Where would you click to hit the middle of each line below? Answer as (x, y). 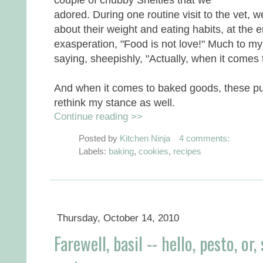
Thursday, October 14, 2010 (118, 218)
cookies (154, 151)
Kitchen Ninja (145, 138)
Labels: (94, 151)
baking (121, 151)
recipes (187, 151)
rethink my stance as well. (114, 102)
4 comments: (204, 138)
